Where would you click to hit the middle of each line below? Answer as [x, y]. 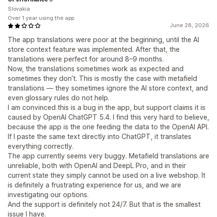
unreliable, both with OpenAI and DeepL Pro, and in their [97, 166]
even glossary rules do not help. [59, 98]
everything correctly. [41, 146]
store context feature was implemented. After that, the [94, 49]
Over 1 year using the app [41, 18]
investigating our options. [48, 195]
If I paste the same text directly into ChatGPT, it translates [100, 137]
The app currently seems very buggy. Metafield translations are [108, 156]
